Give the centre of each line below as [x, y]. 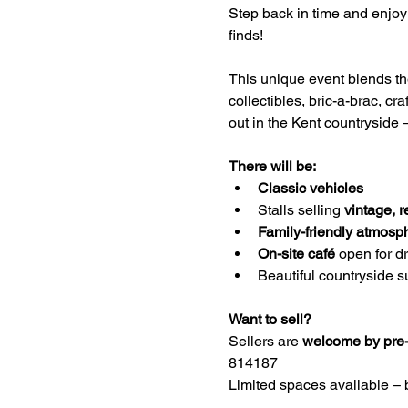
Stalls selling [301, 209]
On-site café [296, 253]
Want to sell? [270, 319]
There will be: [272, 166]
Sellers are [265, 341]
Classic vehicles [312, 188]
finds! [245, 35]
